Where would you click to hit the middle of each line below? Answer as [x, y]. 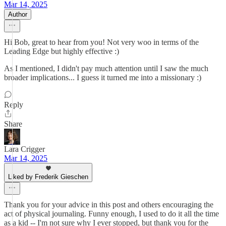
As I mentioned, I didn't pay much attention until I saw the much [106, 68]
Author [18, 14]
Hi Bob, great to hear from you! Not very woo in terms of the [101, 42]
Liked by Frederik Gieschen [48, 177]
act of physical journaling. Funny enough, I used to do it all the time [111, 214]
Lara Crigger [24, 149]
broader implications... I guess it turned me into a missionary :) [103, 77]
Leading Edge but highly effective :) [62, 51]
